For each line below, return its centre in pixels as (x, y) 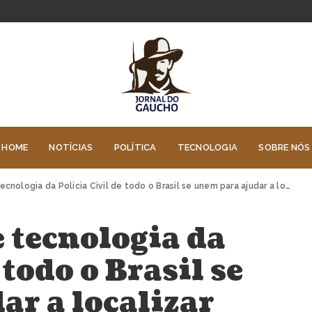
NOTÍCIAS (71, 147)
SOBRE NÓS (284, 147)
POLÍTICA (135, 147)
